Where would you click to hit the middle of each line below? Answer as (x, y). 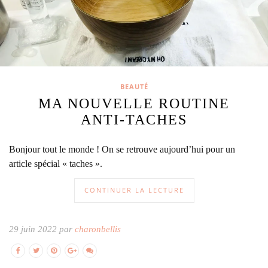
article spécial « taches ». (56, 164)
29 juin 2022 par (42, 229)
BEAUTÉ (134, 87)
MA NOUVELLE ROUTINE (134, 104)
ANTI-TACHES (134, 120)
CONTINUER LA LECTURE (134, 190)
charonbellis (98, 229)
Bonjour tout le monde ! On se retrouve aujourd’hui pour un (122, 150)
